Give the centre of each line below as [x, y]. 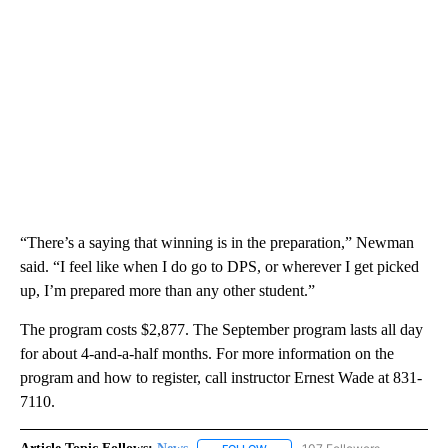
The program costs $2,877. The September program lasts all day [221, 330]
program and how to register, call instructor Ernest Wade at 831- [221, 378]
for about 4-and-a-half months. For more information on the [207, 354]
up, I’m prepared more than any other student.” [167, 291]
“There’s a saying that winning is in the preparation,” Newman [217, 243]
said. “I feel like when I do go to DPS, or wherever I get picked [219, 267]
